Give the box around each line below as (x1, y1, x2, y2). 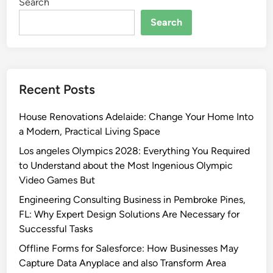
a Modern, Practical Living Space (19, 126, 161, 138)
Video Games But (19, 174, 96, 186)
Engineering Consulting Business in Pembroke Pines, (19, 194, 246, 206)
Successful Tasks (19, 223, 93, 235)
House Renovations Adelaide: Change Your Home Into (19, 111, 254, 123)
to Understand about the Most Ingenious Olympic (19, 160, 233, 172)
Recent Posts (19, 82, 96, 97)
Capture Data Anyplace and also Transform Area (19, 257, 227, 269)
